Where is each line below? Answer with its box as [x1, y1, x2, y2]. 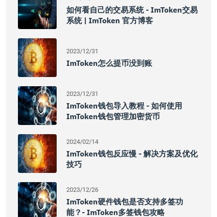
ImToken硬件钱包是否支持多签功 [66, 197, 183, 206]
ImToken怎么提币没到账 [66, 58, 152, 68]
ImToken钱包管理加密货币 [66, 111, 160, 121]
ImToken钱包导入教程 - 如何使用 [66, 101, 182, 110]
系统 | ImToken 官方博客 [66, 15, 153, 25]
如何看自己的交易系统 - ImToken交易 [66, 5, 198, 15]
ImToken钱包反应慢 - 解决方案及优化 [66, 149, 198, 158]
